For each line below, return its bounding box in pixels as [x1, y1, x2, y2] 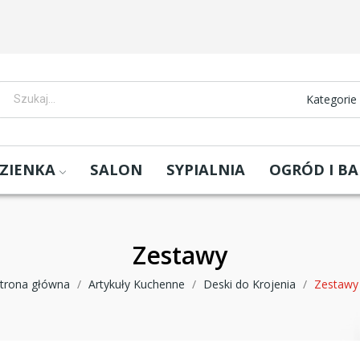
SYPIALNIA [166, 158, 246, 179]
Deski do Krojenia [203, 276, 296, 292]
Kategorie [305, 92, 357, 108]
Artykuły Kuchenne [88, 276, 185, 292]
